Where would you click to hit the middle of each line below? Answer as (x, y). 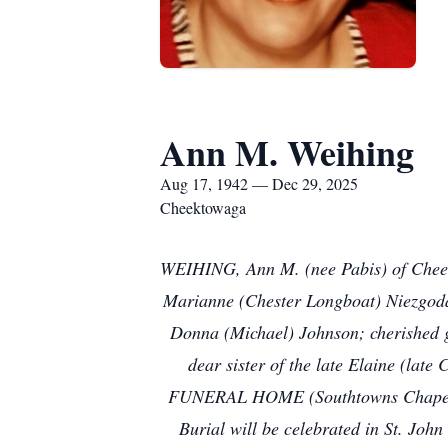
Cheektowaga (203, 207)
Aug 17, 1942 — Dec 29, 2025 (259, 183)
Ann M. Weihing (287, 152)
